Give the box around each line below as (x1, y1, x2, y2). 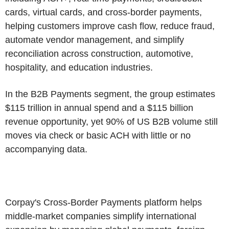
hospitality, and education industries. (5, 62, 153, 73)
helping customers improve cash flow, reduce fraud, (5, 20, 215, 31)
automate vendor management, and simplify (5, 34, 184, 45)
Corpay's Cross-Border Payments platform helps (5, 197, 202, 208)
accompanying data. (5, 144, 90, 154)
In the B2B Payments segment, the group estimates (5, 88, 215, 99)
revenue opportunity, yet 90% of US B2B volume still (5, 116, 218, 127)
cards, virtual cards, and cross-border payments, (5, 7, 202, 17)
